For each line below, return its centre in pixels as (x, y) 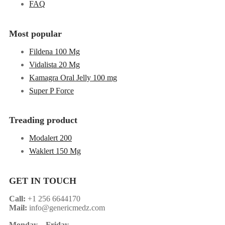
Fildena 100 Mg (54, 51)
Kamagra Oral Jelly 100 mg (73, 77)
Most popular (35, 33)
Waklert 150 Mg (55, 151)
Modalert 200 (50, 138)
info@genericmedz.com (66, 208)
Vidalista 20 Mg (54, 64)
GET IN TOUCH (43, 181)
